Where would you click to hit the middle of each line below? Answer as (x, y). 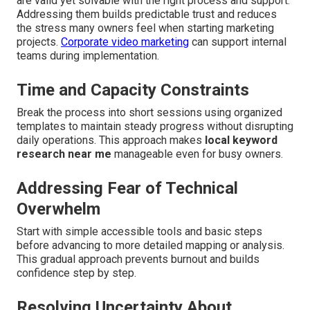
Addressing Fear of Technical (127, 189)
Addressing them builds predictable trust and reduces (147, 15)
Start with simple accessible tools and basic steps (139, 232)
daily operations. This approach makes (111, 140)
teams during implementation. (88, 56)
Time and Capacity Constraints (133, 90)
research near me (64, 154)
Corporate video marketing (125, 42)
